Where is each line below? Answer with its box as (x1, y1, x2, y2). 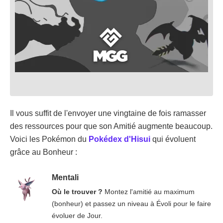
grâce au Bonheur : (10, 148, 77, 157)
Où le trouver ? (51, 188, 103, 196)
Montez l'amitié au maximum (102, 188, 195, 196)
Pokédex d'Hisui (89, 135, 150, 144)
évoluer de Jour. (51, 212, 103, 220)
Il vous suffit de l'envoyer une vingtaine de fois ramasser (10, 109, 206, 118)
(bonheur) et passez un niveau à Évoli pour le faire (51, 200, 211, 208)
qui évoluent (150, 135, 196, 144)
